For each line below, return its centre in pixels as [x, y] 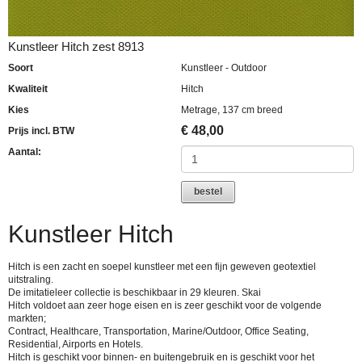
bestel [208, 191]
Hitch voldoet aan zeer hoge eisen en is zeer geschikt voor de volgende [165, 306]
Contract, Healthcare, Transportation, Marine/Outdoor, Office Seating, [158, 332]
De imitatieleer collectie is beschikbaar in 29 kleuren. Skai [135, 293]
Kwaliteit [28, 88]
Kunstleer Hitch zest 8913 [76, 46]
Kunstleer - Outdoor [224, 67]
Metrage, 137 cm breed [232, 109]
